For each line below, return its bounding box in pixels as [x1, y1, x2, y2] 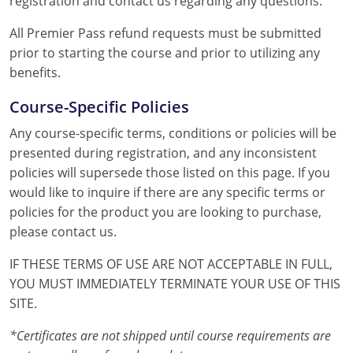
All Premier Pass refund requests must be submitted [9, 24, 321, 42]
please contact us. [9, 222, 117, 240]
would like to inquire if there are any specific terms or [9, 183, 325, 201]
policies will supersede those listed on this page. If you [9, 163, 330, 181]
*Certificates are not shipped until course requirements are [9, 326, 331, 344]
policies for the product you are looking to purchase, [9, 203, 321, 221]
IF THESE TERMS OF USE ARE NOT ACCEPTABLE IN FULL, [9, 255, 333, 273]
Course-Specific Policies [9, 95, 189, 117]
